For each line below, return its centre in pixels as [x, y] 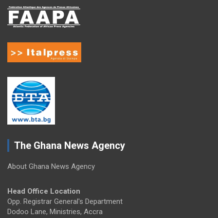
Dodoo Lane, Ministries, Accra [55, 211]
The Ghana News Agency [70, 145]
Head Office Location [44, 191]
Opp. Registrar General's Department [65, 201]
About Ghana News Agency [51, 166]
